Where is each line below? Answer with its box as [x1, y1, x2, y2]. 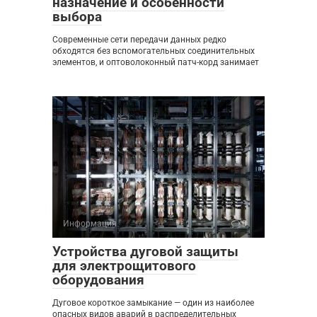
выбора [52, 8, 102, 25]
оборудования [52, 272, 144, 289]
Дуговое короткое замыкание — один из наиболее [52, 298, 254, 309]
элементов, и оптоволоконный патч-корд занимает [52, 57, 259, 68]
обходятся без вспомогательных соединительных [52, 46, 255, 57]
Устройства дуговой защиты [52, 243, 238, 260]
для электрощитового [52, 258, 196, 275]
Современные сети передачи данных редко [52, 35, 226, 45]
